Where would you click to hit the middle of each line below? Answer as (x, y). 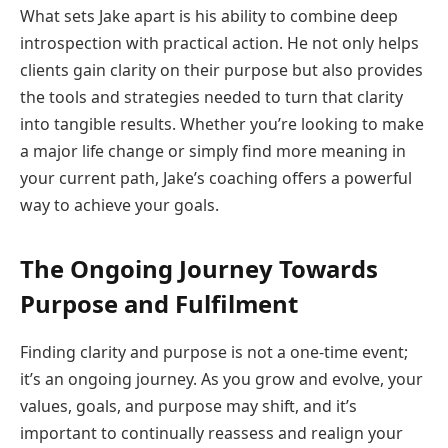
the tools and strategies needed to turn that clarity (211, 96)
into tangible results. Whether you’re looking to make (222, 123)
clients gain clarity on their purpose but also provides (221, 69)
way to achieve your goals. (119, 204)
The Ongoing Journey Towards (199, 268)
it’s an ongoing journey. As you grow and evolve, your (221, 378)
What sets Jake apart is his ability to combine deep (209, 15)
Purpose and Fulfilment (159, 303)
